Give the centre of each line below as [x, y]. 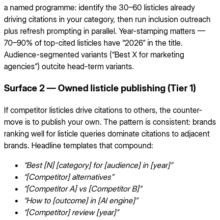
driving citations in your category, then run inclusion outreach [107, 19]
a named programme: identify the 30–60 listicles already [99, 7]
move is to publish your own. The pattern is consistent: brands [110, 122]
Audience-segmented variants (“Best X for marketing [94, 54]
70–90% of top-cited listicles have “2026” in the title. [93, 42]
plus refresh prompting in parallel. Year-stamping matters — [105, 31]
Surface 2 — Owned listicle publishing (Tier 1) [100, 88]
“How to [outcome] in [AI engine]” [81, 201]
